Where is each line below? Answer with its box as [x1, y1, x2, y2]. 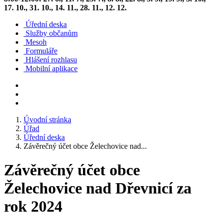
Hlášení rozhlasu [26, 55, 77, 64]
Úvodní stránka [24, 115, 71, 124]
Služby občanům [26, 29, 78, 37]
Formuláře [26, 47, 57, 55]
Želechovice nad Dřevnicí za [4, 179, 192, 197]
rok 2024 [4, 197, 62, 216]
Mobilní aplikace [26, 64, 78, 73]
